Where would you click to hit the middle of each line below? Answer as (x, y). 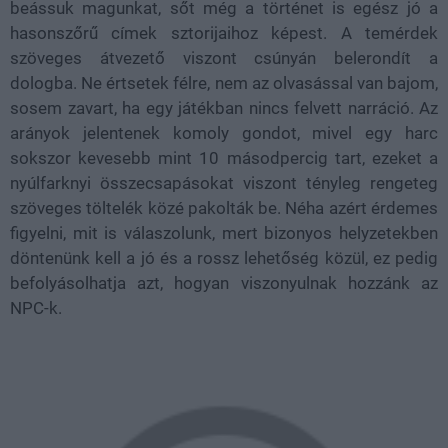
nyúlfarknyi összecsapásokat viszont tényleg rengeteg (224, 182)
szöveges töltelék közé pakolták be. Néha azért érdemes (224, 207)
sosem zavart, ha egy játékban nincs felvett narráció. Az (224, 107)
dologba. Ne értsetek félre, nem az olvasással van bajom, (224, 82)
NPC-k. (36, 307)
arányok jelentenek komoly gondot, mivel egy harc (224, 132)
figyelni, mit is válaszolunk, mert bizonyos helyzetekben (224, 232)
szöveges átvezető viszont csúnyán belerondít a (224, 57)
